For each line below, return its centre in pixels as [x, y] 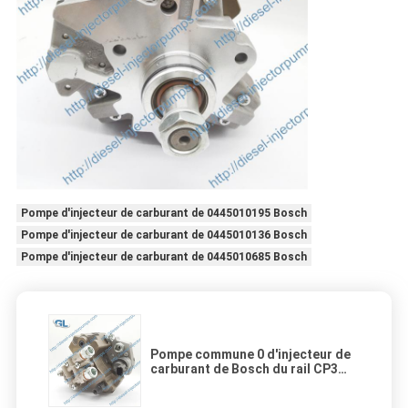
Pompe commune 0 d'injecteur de [250, 355]
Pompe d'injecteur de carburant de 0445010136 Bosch [163, 235]
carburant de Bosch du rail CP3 [244, 369]
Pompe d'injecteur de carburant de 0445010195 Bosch [163, 214]
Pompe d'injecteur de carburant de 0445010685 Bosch [163, 257]
